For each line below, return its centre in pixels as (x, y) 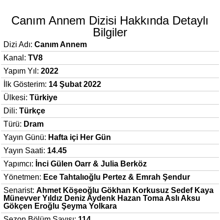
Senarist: (20, 191)
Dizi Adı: (19, 45)
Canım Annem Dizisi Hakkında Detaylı (110, 21)
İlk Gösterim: (26, 84)
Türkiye (43, 98)
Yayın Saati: (25, 151)
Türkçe (32, 111)
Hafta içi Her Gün (80, 137)
